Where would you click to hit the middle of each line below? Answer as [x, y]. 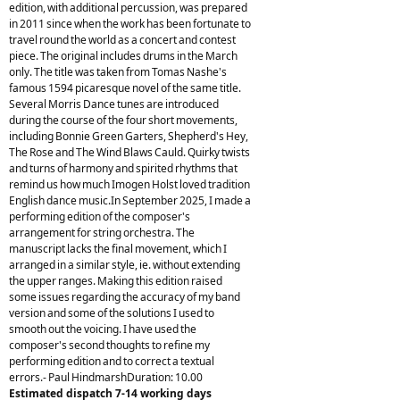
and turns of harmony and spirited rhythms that [123, 168]
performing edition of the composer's [100, 216]
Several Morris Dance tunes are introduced [114, 104]
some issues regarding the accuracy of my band [125, 296]
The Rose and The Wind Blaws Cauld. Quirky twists [129, 152]
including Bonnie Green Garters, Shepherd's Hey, [129, 136]
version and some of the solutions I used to [112, 312]
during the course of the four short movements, [123, 120]
